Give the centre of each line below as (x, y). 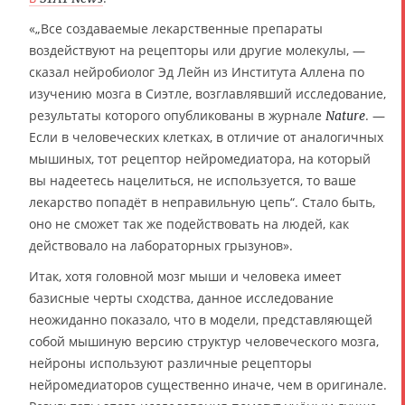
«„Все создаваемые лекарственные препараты (176, 28)
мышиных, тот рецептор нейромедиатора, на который (200, 159)
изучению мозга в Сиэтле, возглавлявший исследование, (207, 94)
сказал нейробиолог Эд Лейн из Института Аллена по (197, 72)
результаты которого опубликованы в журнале (177, 115)
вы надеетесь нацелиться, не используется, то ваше (193, 180)
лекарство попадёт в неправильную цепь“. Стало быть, (202, 202)
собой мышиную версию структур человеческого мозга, (204, 341)
